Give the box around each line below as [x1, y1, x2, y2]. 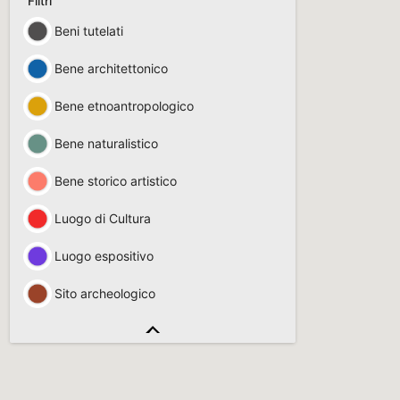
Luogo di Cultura [54, 211, 151, 226]
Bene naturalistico [54, 136, 158, 151]
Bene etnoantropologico [54, 98, 194, 113]
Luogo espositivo [54, 248, 154, 263]
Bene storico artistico [54, 173, 177, 188]
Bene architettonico [54, 61, 168, 76]
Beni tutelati [54, 23, 123, 38]
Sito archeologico [54, 286, 155, 301]
